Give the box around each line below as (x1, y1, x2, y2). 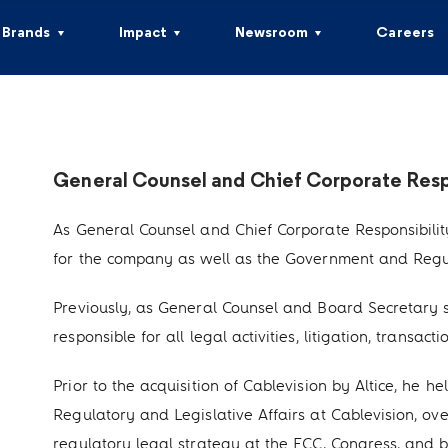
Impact (118, 25, 167, 41)
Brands (2, 25, 51, 41)
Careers (376, 25, 434, 41)
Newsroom (234, 25, 309, 41)
